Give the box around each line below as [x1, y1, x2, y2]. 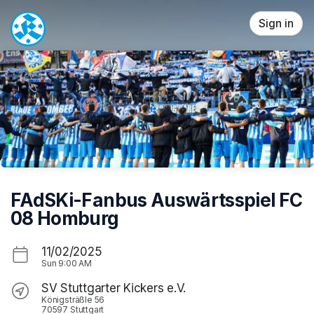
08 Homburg [11, 207, 119, 229]
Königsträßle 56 [41, 294, 105, 305]
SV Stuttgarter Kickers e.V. [41, 280, 186, 295]
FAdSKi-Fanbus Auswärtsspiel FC [11, 189, 303, 211]
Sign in [259, 17, 294, 30]
